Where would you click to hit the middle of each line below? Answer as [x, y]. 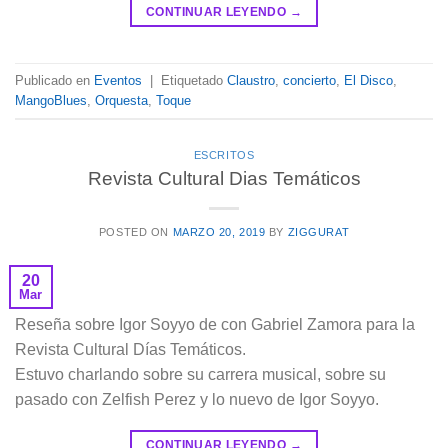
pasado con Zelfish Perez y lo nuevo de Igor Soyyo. [197, 399]
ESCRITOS [224, 155]
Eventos [118, 80]
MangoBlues [51, 100]
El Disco [368, 80]
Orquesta [121, 100]
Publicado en [54, 80]
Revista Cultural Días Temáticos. [130, 349]
